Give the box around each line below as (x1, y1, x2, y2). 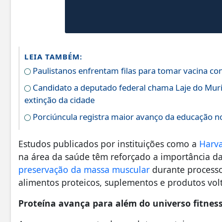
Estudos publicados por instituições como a (18, 138, 199, 150)
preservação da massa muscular (18, 164, 150, 176)
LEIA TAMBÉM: (24, 52, 82, 62)
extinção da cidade (24, 94, 95, 106)
